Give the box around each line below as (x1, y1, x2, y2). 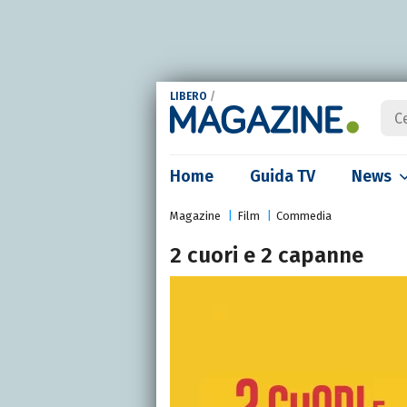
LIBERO (170, 90, 207, 104)
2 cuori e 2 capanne (170, 243, 363, 268)
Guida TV (250, 166, 315, 186)
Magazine (170, 209, 221, 223)
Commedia (276, 209, 332, 223)
